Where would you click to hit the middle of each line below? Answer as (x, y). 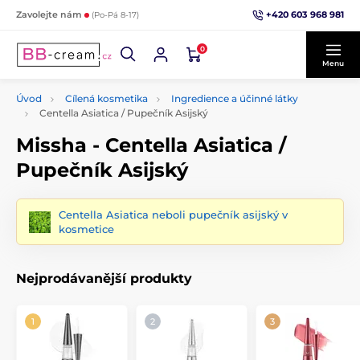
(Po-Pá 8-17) (115, 15)
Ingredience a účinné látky (235, 98)
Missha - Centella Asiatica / (151, 145)
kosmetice (86, 229)
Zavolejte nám (50, 14)
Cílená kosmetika (106, 98)
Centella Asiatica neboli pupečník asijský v (173, 215)
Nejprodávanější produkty (104, 278)
